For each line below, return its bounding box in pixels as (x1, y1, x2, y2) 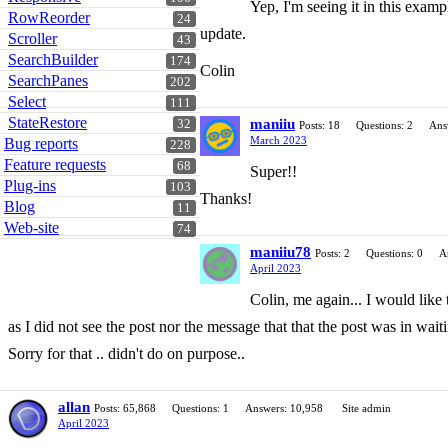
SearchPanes (8, 72, 88, 89)
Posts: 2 (315, 247, 350, 259)
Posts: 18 (299, 119, 340, 131)
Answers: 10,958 (245, 402, 323, 414)
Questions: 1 (172, 402, 229, 414)
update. (200, 25, 246, 42)
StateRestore (8, 114, 87, 131)
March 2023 (250, 134, 307, 146)
